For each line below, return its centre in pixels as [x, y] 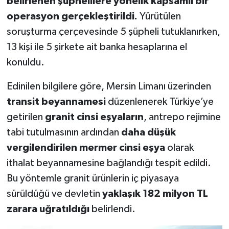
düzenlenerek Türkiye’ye [159, 101]
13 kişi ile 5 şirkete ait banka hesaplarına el [97, 47]
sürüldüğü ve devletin [54, 193]
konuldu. [25, 62]
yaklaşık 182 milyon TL [155, 193]
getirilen [26, 117]
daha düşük [148, 132]
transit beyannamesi [56, 101]
